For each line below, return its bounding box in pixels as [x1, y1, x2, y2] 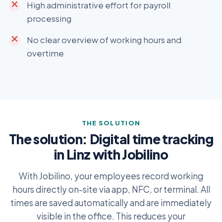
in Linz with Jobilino [54, 146, 168, 163]
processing [27, 13, 71, 24]
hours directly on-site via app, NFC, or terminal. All [12, 183, 210, 195]
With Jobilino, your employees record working [19, 170, 203, 181]
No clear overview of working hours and [27, 34, 181, 45]
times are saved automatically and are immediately [10, 197, 212, 208]
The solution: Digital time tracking [9, 131, 213, 148]
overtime [27, 48, 64, 58]
